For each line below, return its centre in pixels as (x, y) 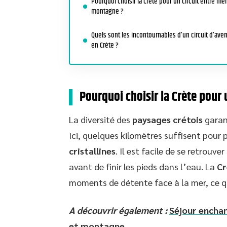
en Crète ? (105, 45)
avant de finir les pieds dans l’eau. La (143, 166)
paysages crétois (167, 119)
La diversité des (101, 119)
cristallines (92, 151)
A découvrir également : (118, 210)
